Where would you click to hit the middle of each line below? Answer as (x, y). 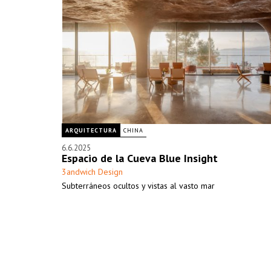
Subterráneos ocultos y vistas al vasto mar (138, 186)
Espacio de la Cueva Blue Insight (140, 158)
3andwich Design (92, 172)
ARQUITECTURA (91, 130)
